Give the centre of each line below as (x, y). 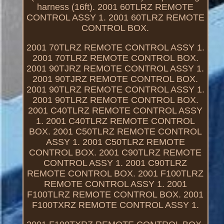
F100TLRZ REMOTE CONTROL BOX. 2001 (115, 194)
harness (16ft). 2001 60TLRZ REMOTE (115, 7)
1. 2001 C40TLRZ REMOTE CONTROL (115, 121)
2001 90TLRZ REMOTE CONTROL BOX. (115, 100)
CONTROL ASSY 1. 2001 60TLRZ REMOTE (115, 17)
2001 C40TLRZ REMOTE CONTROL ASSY (115, 110)
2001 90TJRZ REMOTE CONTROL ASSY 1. (115, 68)
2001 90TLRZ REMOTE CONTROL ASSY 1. (115, 89)
